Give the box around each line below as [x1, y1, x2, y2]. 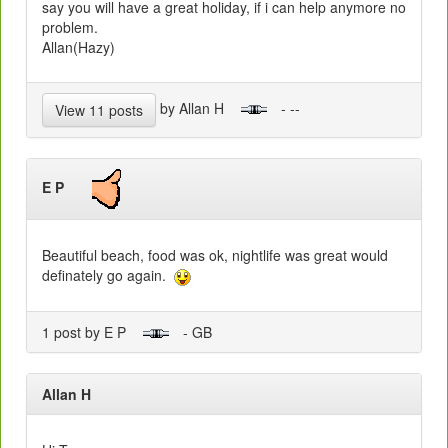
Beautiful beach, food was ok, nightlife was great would [42, 245, 388, 266]
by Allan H [156, 97, 240, 118]
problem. [42, 17, 98, 38]
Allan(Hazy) [42, 37, 119, 58]
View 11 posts [55, 100, 143, 121]
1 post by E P [42, 321, 142, 342]
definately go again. [42, 265, 174, 286]
